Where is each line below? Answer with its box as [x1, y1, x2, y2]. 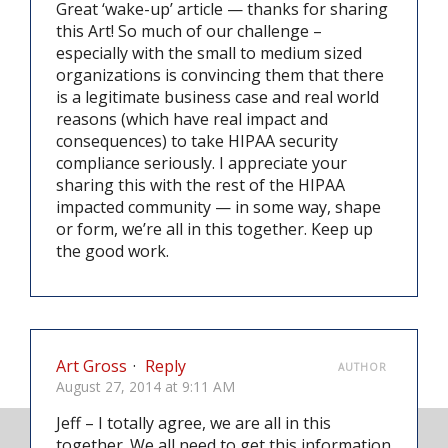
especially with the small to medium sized [56, 41, 362, 64]
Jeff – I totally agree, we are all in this [56, 412, 331, 435]
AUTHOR [338, 359, 387, 374]
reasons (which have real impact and [56, 107, 328, 130]
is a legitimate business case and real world [56, 85, 379, 108]
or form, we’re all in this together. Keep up [56, 217, 373, 240]
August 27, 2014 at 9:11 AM [56, 376, 235, 396]
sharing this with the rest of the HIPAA [56, 173, 345, 196]
